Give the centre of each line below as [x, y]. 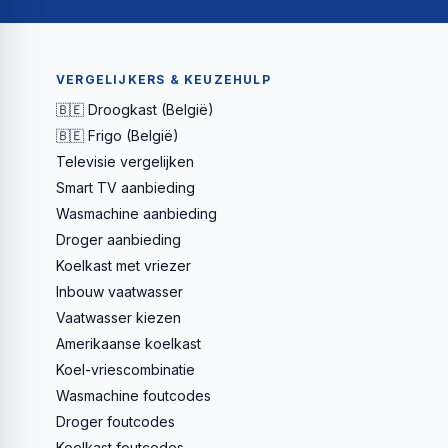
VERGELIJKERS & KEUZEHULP [163, 79]
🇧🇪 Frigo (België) [117, 135]
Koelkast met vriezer [123, 265]
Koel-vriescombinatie [125, 369]
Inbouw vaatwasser [119, 291]
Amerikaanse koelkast [128, 343]
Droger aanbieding [118, 239]
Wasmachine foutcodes [133, 395]
